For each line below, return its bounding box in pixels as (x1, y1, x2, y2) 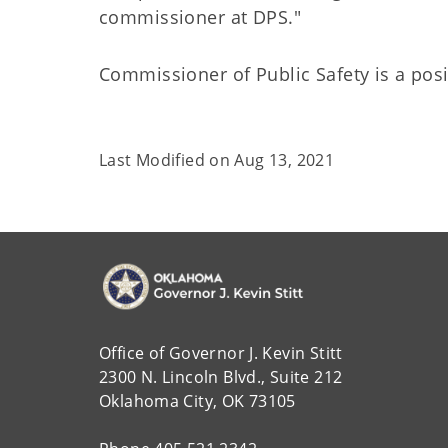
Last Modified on (99, 149, 235, 171)
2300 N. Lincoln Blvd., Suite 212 (99, 365, 343, 388)
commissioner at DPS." (99, 5, 302, 29)
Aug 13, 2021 (234, 149, 335, 171)
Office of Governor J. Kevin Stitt (99, 341, 343, 364)
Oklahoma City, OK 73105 (99, 389, 296, 412)
